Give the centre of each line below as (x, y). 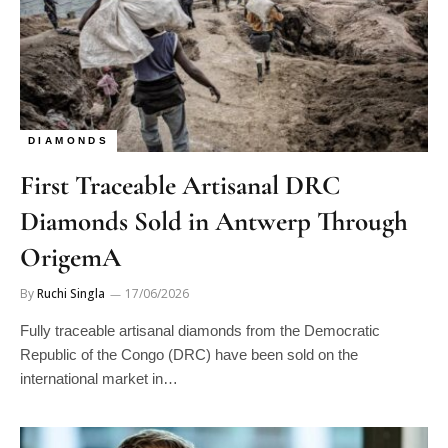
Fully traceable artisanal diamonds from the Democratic (200, 330)
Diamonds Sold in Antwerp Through (214, 221)
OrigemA (73, 257)
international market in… (99, 378)
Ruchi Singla (71, 293)
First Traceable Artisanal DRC (180, 185)
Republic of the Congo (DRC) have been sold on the (189, 354)
